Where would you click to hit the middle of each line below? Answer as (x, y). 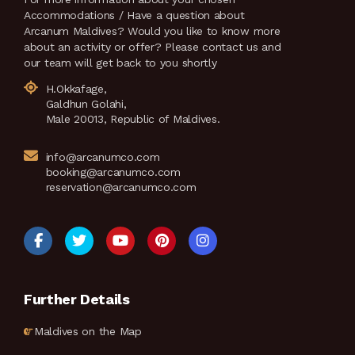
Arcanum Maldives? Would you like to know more (152, 31)
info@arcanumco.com (103, 157)
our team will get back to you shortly (120, 63)
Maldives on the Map (88, 331)
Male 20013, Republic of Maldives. (133, 119)
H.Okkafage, (76, 89)
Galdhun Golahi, (86, 104)
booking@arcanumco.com (113, 172)
